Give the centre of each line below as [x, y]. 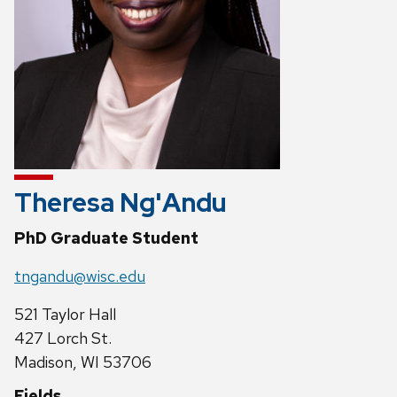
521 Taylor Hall [65, 314]
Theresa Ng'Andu [121, 202]
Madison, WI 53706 [83, 362]
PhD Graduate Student [106, 237]
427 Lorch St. [63, 338]
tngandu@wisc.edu [80, 276]
